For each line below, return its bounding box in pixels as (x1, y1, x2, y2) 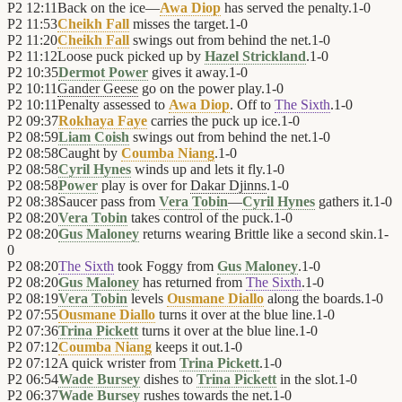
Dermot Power (58, 65, 148, 81)
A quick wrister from (58, 355, 179, 371)
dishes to (140, 371, 197, 388)
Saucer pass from (58, 194, 159, 210)
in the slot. (276, 371, 338, 388)
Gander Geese (57, 81, 138, 97)
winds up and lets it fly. (131, 162, 266, 178)
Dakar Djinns (190, 178, 267, 194)
